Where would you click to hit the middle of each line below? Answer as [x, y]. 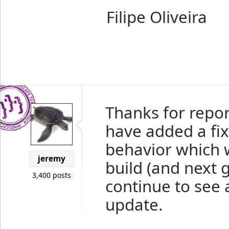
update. [134, 204]
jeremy [52, 159]
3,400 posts [52, 175]
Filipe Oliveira [157, 17]
